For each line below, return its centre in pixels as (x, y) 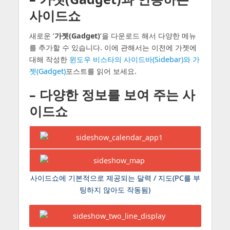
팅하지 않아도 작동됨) (115, 189)
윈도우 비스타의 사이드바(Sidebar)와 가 (134, 60)
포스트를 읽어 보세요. (101, 71)
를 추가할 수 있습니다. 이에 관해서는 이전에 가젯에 (113, 48)
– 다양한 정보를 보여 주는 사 (112, 95)
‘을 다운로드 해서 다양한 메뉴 (148, 36)
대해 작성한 (49, 60)
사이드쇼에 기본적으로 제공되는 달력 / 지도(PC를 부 (115, 178)
